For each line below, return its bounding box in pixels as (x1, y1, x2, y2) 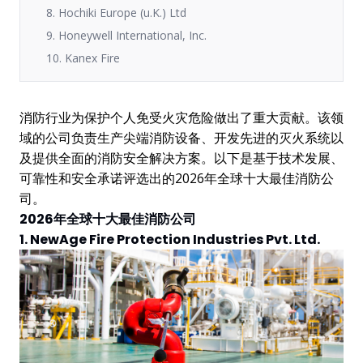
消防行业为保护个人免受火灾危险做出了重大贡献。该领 (19, 108, 344, 126)
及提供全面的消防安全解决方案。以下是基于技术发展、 (19, 148, 344, 167)
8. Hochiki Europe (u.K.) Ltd (46, 4, 186, 20)
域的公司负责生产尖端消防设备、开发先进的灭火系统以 (19, 128, 344, 147)
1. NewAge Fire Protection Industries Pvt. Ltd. (19, 229, 320, 249)
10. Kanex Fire (46, 49, 120, 66)
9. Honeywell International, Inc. (46, 27, 207, 43)
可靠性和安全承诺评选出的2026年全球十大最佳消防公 (19, 169, 334, 187)
